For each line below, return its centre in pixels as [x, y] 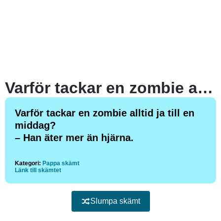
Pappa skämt [61, 163]
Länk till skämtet [38, 170]
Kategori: [28, 163]
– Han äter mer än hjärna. [74, 138]
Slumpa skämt [115, 201]
